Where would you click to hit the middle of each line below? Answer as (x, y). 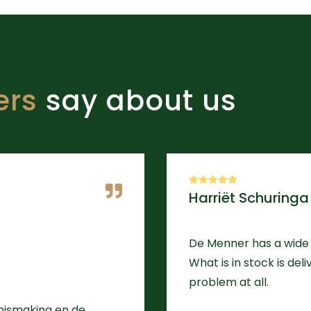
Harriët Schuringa (249, 197)
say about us (137, 100)
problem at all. (229, 282)
